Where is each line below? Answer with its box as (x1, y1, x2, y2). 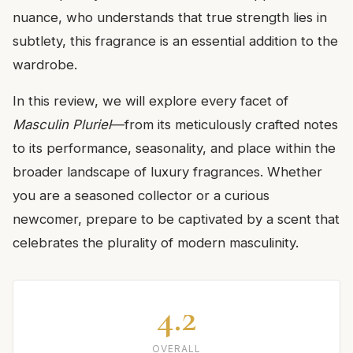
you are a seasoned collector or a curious (13, 188, 269, 204)
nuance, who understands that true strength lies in (13, 9, 327, 26)
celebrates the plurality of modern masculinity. (13, 235, 299, 251)
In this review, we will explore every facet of (13, 93, 288, 110)
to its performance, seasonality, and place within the (13, 140, 336, 157)
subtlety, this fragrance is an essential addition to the (13, 33, 338, 50)
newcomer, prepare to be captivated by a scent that (13, 211, 340, 228)
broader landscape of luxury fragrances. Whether (13, 164, 322, 180)
